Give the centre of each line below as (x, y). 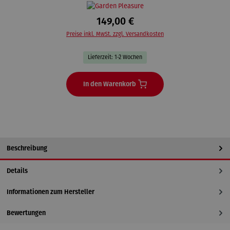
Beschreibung (27, 148)
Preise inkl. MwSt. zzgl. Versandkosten (115, 34)
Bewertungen (26, 213)
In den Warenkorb (109, 84)
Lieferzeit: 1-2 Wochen (115, 57)
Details (17, 170)
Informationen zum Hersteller (51, 191)
